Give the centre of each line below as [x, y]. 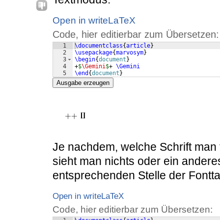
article [138, 46]
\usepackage [94, 53]
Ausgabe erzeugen [83, 83]
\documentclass [99, 46]
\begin [85, 60]
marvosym [130, 53]
